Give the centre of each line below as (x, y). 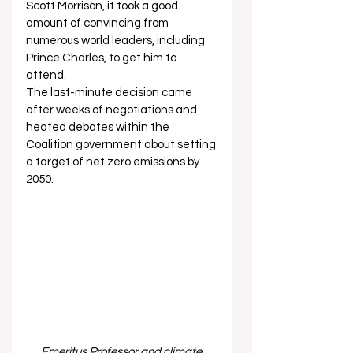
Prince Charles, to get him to (102, 58)
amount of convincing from (98, 23)
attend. (47, 75)
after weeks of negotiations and (113, 110)
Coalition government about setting (122, 145)
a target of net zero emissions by (114, 162)
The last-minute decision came (110, 93)
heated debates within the (99, 127)
